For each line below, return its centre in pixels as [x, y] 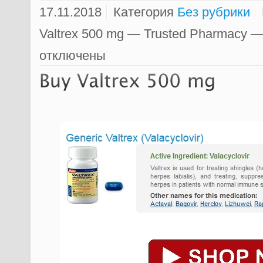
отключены [73, 55]
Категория [144, 12]
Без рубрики [214, 12]
